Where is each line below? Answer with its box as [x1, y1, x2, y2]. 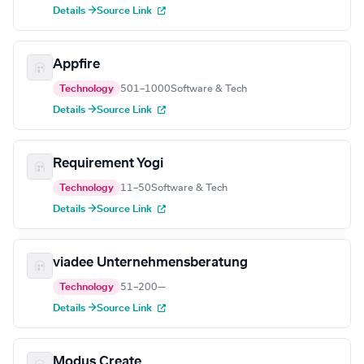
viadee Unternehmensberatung [53, 256, 248, 270]
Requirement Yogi [53, 157, 163, 171]
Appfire [53, 58, 100, 71]
